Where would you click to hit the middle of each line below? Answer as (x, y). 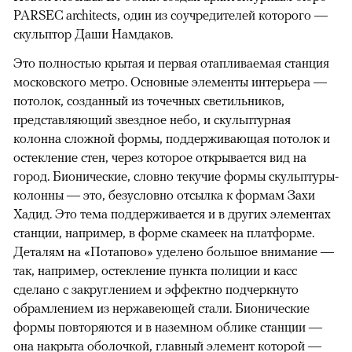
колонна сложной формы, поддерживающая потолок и (172, 139)
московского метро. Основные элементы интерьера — (170, 82)
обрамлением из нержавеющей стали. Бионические (161, 308)
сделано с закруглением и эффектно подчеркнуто (156, 290)
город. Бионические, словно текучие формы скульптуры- (176, 176)
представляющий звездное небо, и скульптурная (152, 120)
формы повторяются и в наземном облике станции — (168, 327)
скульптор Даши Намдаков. (93, 34)
